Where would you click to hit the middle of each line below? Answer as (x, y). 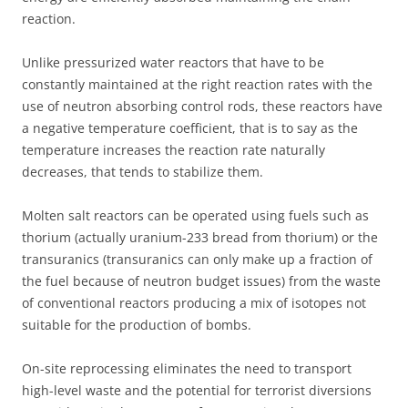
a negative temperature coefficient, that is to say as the (190, 127)
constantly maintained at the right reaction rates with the (197, 84)
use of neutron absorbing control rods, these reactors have (202, 106)
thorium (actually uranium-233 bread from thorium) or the (200, 237)
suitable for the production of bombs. (137, 324)
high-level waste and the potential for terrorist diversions (197, 390)
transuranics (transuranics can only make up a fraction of (197, 259)
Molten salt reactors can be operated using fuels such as (195, 215)
